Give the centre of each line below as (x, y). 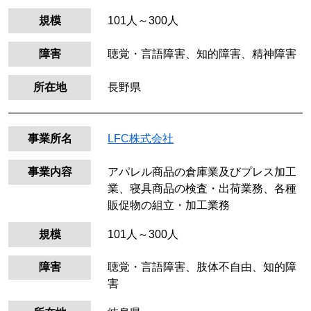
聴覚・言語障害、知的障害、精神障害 (202, 53)
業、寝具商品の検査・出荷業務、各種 (202, 188)
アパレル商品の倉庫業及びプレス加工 (202, 171)
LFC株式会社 (141, 138)
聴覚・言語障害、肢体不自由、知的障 (202, 267)
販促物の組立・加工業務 (169, 205)
